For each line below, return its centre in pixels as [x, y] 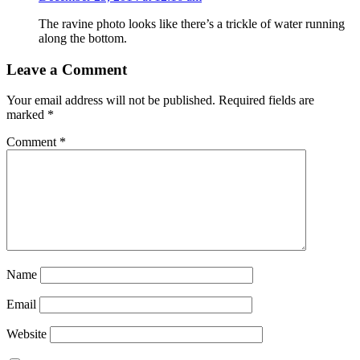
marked [27, 115]
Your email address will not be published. [111, 100]
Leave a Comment [67, 69]
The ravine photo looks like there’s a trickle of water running [192, 23]
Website [27, 334]
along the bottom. [83, 38]
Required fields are [266, 100]
